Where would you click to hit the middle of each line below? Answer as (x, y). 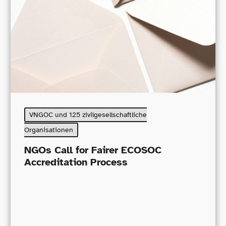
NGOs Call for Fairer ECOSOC (93, 150)
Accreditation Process (76, 162)
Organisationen (48, 130)
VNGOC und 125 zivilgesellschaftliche (88, 115)
